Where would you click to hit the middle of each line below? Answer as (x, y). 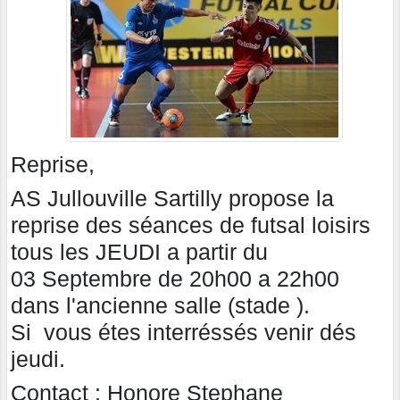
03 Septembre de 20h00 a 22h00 (175, 278)
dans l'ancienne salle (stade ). (160, 305)
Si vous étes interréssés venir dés (183, 332)
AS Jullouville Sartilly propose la (172, 198)
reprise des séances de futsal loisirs (191, 225)
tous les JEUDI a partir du (139, 251)
